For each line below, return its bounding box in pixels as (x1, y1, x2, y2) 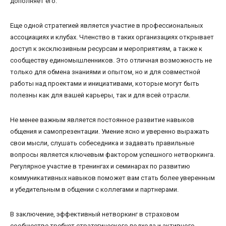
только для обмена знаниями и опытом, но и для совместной (10, 68, 200, 76)
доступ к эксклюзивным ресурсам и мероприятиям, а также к (10, 44, 202, 52)
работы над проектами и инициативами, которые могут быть (10, 79, 199, 87)
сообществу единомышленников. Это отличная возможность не (10, 56, 212, 64)
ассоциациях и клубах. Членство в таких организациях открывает (10, 33, 214, 41)
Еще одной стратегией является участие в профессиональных (10, 21, 203, 29)
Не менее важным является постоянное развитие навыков (10, 116, 194, 124)
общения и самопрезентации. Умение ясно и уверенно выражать (10, 127, 209, 135)
